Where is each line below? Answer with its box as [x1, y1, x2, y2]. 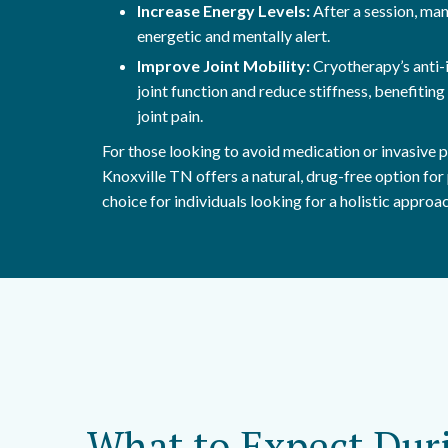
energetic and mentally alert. [137, 26, 330, 45]
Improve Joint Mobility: [137, 56, 310, 75]
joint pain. [137, 106, 203, 125]
